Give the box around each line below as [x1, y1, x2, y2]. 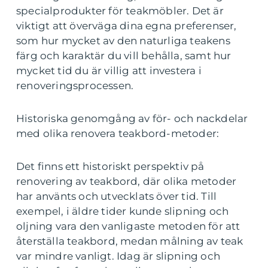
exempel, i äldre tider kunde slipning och [16, 205, 229, 218]
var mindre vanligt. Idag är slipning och [16, 250, 221, 263]
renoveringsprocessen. [16, 80, 134, 92]
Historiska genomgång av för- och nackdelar [16, 112, 248, 125]
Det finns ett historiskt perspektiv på [16, 160, 205, 173]
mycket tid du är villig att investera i [16, 65, 202, 77]
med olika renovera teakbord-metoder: [16, 127, 220, 140]
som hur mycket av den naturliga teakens [16, 35, 230, 47]
